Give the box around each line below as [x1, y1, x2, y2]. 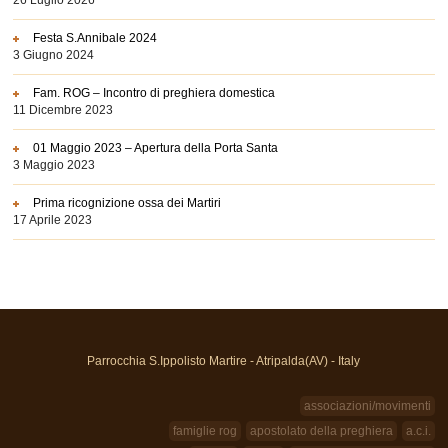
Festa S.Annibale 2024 [33, 31, 158, 46]
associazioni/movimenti [303, 398, 431, 413]
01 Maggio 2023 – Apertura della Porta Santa [33, 141, 279, 156]
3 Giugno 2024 [13, 48, 95, 63]
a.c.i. [405, 423, 431, 438]
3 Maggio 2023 [13, 158, 96, 173]
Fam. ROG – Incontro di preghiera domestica [33, 86, 276, 101]
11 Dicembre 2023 [13, 103, 114, 118]
